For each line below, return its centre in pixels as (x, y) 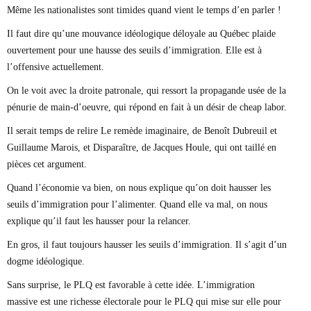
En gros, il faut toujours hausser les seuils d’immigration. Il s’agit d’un (147, 244)
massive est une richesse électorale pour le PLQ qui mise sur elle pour (144, 301)
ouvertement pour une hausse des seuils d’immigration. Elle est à (134, 50)
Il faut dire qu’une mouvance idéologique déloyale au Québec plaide (141, 33)
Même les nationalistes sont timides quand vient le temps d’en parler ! (144, 10)
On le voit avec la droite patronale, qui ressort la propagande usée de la (146, 90)
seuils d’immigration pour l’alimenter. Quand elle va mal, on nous (137, 204)
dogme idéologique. (46, 261)
